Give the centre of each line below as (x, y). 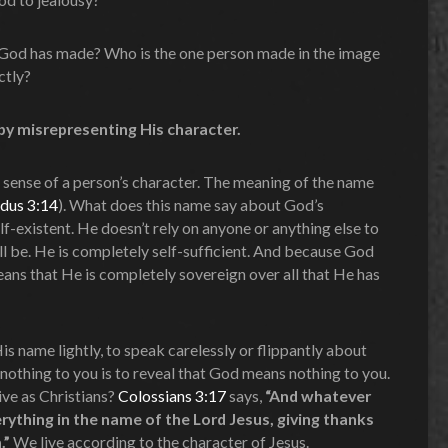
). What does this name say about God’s (191, 204)
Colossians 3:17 (172, 395)
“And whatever (318, 395)
